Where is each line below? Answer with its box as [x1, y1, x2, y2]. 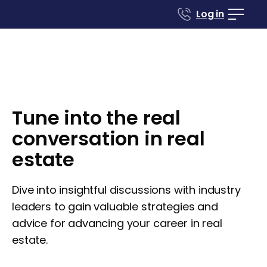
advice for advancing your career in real [12, 216, 222, 231]
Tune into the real [12, 104, 181, 131]
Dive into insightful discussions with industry [12, 182, 241, 197]
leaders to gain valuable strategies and [12, 199, 218, 214]
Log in [195, 7, 224, 21]
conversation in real [12, 125, 205, 152]
